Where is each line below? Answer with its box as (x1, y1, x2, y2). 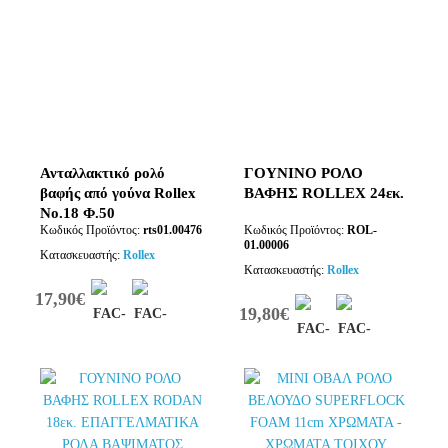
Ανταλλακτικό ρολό (40, 165, 165, 181)
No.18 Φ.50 (40, 205, 115, 221)
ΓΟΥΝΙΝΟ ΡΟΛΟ (244, 165, 363, 181)
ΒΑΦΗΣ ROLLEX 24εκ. (244, 185, 404, 201)
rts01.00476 (143, 223, 202, 237)
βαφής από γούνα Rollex (40, 185, 196, 201)
